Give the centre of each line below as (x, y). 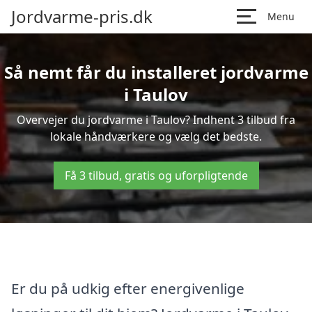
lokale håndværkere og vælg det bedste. (156, 136)
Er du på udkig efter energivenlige (128, 288)
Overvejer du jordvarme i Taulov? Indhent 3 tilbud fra (156, 120)
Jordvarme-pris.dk (82, 16)
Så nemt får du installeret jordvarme (156, 72)
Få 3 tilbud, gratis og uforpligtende (156, 175)
